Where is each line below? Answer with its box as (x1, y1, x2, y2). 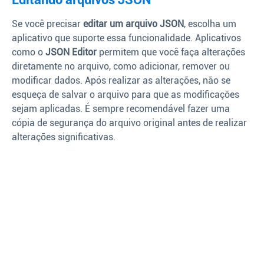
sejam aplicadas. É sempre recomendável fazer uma (12, 103, 230, 115)
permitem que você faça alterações (97, 47, 245, 58)
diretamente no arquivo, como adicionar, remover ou (12, 61, 230, 72)
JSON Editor (45, 47, 97, 58)
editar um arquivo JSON (83, 18, 184, 30)
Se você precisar (12, 18, 83, 30)
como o (12, 47, 45, 58)
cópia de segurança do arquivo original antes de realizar (12, 117, 247, 129)
